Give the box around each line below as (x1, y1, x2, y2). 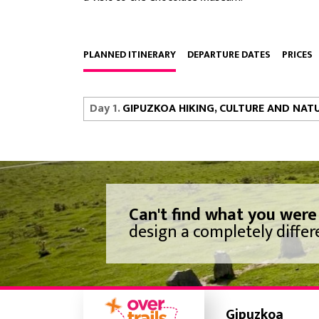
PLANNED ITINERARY (83, 46, 176, 63)
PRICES (282, 46, 313, 63)
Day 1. (90, 99, 122, 118)
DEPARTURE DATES (187, 46, 271, 63)
